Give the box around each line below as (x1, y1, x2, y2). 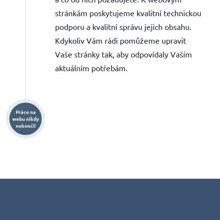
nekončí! (15, 121, 36, 129)
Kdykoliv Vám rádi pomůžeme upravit (55, 35, 186, 45)
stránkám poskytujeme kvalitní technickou (55, 7, 201, 18)
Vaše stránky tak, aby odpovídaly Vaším (55, 49, 192, 59)
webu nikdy (12, 114, 39, 122)
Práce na (15, 108, 36, 115)
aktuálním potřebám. (55, 62, 128, 73)
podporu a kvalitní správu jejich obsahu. (55, 21, 192, 31)
